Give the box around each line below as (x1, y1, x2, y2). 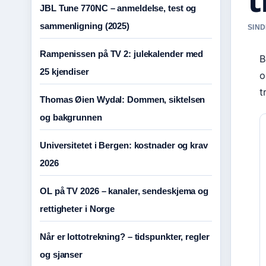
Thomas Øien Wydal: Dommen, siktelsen (40, 94, 205, 104)
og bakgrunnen (40, 112, 102, 122)
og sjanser (40, 249, 83, 259)
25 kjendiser (40, 66, 89, 77)
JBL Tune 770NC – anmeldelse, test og (40, 3, 197, 13)
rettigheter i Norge (40, 204, 115, 214)
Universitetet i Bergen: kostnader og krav (40, 140, 208, 150)
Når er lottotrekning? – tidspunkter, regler (40, 232, 210, 242)
